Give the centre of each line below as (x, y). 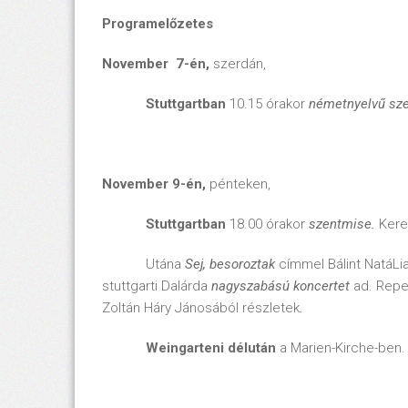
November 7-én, (156, 64)
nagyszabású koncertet (280, 286)
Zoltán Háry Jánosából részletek (201, 308)
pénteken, (240, 184)
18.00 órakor (267, 224)
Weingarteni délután (189, 348)
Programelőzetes (158, 24)
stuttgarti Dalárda (157, 286)
